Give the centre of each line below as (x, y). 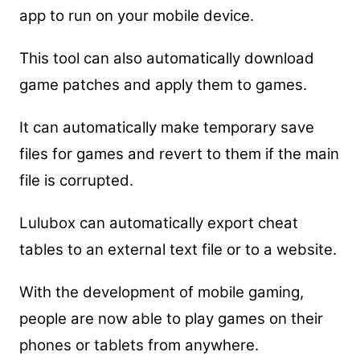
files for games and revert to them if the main (179, 153)
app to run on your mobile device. (136, 15)
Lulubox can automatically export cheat (158, 223)
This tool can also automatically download (166, 58)
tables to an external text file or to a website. (178, 249)
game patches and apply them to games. (163, 84)
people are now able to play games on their (171, 318)
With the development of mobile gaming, (161, 292)
